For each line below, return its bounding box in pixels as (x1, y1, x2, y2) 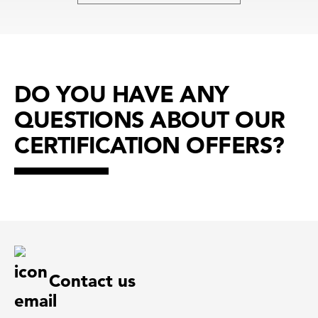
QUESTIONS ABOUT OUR (14, 105, 285, 134)
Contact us (49, 270, 136, 292)
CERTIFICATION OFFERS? (14, 131, 285, 160)
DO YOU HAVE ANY (14, 79, 229, 109)
